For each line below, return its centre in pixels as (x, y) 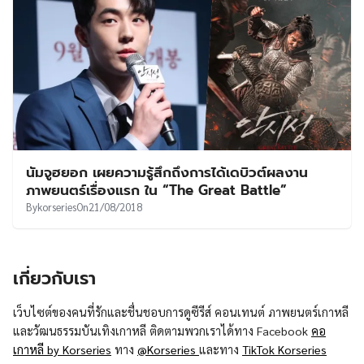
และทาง (221, 350)
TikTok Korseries (284, 350)
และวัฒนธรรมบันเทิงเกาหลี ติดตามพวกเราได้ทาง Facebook (162, 331)
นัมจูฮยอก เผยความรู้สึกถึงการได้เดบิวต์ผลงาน (167, 173)
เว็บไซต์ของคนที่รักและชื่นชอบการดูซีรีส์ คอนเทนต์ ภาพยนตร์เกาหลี (181, 312)
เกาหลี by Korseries (62, 350)
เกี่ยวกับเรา (54, 279)
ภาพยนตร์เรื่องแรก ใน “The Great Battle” (156, 191)
